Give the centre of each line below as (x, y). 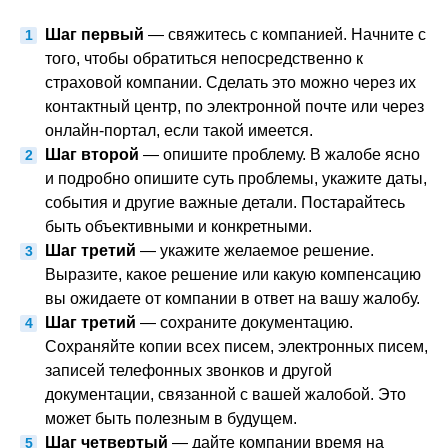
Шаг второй (92, 154)
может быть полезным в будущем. (171, 418)
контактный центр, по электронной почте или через (234, 106)
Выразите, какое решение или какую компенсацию (233, 274)
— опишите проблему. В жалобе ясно (279, 154)
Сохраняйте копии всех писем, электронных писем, (236, 346)
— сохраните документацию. (244, 322)
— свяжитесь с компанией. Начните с (285, 34)
